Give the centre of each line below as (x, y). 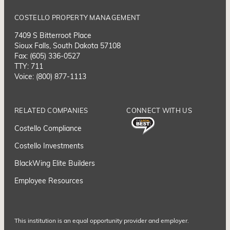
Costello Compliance (48, 129)
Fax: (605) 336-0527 (47, 56)
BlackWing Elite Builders (55, 164)
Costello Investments (49, 146)
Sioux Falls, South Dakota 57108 (68, 46)
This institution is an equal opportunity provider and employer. (102, 221)
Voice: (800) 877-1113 (50, 77)
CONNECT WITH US (159, 111)
